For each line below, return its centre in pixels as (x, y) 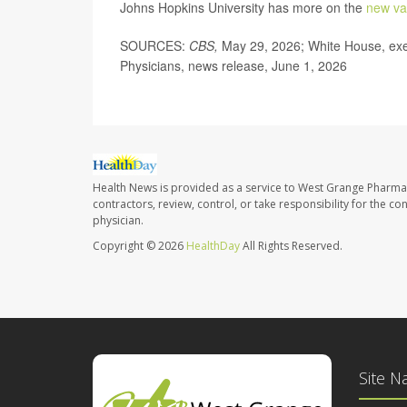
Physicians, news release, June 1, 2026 (233, 65)
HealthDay (213, 246)
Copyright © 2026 (139, 246)
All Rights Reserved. (291, 246)
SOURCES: (153, 45)
